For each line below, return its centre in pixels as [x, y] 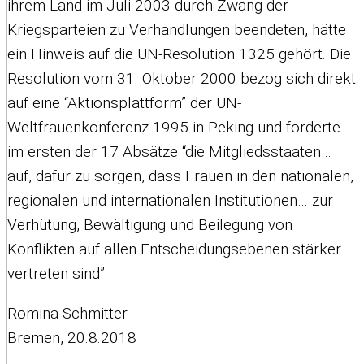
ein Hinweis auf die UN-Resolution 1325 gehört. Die [179, 54]
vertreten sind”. [58, 273]
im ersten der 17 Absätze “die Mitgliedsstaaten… [169, 151]
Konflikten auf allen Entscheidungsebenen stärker [174, 249]
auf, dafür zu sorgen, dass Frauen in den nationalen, [180, 175]
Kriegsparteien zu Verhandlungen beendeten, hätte [177, 29]
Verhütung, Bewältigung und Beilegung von [150, 224]
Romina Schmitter [67, 313]
